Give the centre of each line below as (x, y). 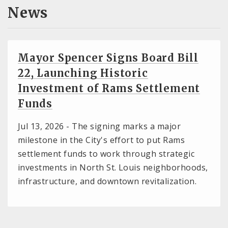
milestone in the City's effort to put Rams (102, 140)
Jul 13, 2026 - (45, 126)
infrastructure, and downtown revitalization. (107, 181)
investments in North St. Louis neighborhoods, (113, 168)
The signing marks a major (126, 126)
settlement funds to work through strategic (106, 154)
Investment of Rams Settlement (109, 89)
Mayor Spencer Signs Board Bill (108, 58)
